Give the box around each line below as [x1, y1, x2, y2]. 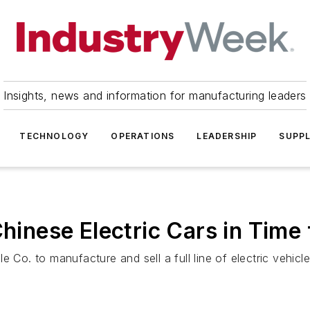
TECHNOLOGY [19, 131, 89, 141]
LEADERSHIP [197, 131, 257, 141]
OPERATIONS [111, 131, 175, 141]
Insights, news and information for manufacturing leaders [3, 89, 307, 102]
